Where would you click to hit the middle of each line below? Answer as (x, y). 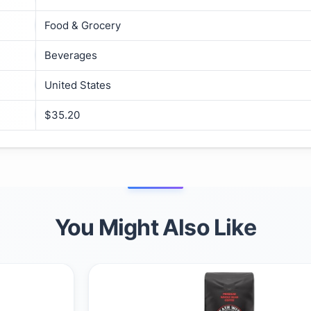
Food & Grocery (83, 25)
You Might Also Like (155, 227)
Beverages (71, 55)
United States (78, 85)
